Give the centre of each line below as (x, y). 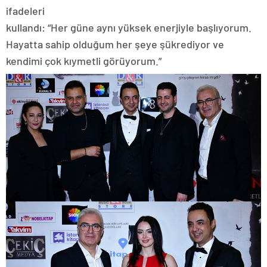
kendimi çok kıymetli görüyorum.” (84, 61)
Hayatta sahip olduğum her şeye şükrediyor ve (115, 44)
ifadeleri (25, 11)
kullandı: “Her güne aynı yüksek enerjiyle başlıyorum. (129, 28)
